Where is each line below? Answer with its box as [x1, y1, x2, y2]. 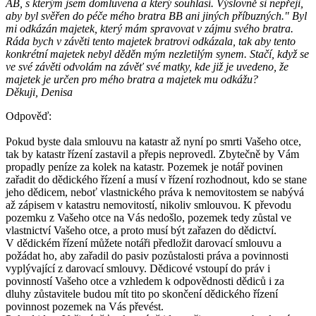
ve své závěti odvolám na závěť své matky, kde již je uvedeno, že [6, 60, 288, 73]
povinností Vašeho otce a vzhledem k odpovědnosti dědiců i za [6, 274, 284, 287]
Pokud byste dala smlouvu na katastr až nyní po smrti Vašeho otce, [6, 135, 301, 147]
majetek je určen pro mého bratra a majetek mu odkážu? [6, 73, 258, 85]
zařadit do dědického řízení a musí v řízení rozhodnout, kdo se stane [6, 173, 307, 186]
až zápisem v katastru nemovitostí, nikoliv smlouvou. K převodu [6, 198, 291, 211]
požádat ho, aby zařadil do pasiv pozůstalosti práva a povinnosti [6, 249, 288, 262]
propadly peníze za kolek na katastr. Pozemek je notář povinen [6, 160, 283, 173]
